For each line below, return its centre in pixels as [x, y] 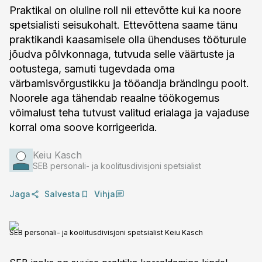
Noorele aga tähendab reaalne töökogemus [114, 98]
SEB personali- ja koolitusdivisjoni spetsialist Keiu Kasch [106, 232]
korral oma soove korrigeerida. [83, 127]
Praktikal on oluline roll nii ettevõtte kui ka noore [125, 10]
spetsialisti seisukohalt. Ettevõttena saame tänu [123, 25]
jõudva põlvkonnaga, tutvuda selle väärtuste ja [122, 54]
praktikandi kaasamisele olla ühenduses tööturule [128, 39]
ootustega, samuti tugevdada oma [92, 69]
